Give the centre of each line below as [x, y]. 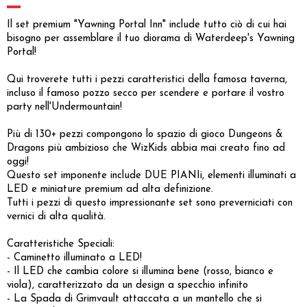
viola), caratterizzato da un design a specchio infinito [127, 285]
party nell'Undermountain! [64, 107]
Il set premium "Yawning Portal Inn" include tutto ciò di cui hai [147, 25]
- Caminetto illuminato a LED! [74, 258]
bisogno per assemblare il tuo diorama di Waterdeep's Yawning [151, 38]
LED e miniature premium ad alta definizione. [110, 189]
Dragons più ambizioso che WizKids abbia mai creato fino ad [146, 148]
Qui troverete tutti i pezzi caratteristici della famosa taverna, [147, 79]
